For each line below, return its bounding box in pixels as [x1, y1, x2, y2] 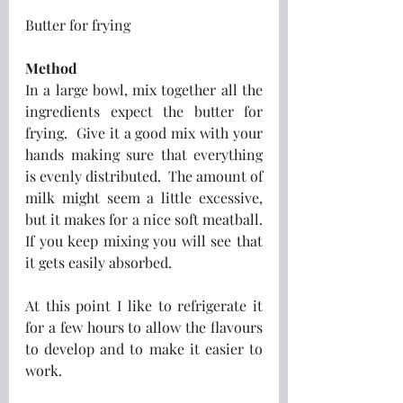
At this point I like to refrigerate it [25, 295, 263, 315]
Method [25, 58, 77, 77]
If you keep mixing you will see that [25, 230, 263, 250]
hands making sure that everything [25, 144, 263, 164]
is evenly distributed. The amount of [25, 166, 263, 185]
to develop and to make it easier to [25, 338, 263, 358]
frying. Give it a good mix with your [25, 122, 263, 142]
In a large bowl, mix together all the [25, 79, 263, 99]
